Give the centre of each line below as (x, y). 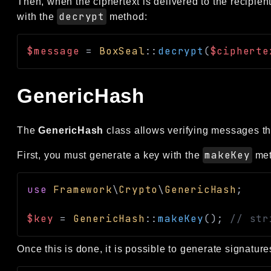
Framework (83, 189)
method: (127, 16)
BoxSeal (122, 51)
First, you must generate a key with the (110, 155)
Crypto (139, 189)
